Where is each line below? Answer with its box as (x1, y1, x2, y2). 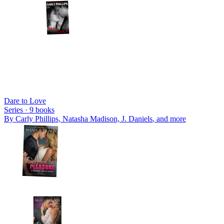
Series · (4, 105, 29, 114)
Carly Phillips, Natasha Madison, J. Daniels (15, 114, 152, 123)
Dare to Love (4, 96, 46, 105)
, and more (152, 114, 186, 123)
